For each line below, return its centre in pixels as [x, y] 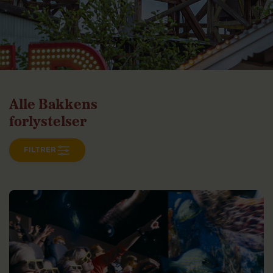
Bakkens [68, 103]
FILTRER [40, 150]
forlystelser [48, 120]
